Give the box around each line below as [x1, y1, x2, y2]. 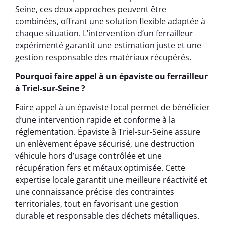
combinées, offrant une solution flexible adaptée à [15, 15, 205, 27]
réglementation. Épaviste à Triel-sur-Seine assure [15, 126, 200, 138]
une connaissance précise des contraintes [15, 186, 174, 198]
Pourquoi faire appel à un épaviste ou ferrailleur [15, 70, 208, 82]
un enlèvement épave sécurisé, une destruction [15, 138, 195, 150]
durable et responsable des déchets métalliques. [15, 210, 199, 222]
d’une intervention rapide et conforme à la [15, 114, 175, 126]
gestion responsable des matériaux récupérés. [15, 51, 191, 63]
